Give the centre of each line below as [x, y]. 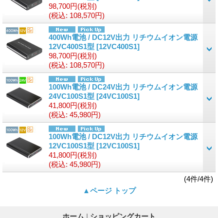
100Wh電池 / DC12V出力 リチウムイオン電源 [123, 136]
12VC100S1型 [73, 145]
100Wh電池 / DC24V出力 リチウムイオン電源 [123, 87]
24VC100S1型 [73, 96]
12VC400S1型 [73, 46]
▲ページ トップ [109, 190]
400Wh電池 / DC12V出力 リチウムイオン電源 [123, 37]
